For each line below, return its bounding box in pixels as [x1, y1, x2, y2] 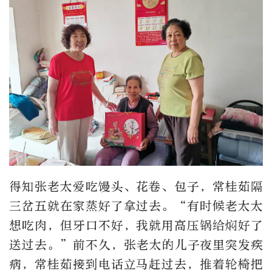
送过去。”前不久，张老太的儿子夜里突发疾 [9, 238, 263, 253]
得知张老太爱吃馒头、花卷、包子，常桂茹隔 [9, 180, 263, 194]
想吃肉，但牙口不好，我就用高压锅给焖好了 [9, 219, 263, 233]
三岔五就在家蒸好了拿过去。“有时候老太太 [9, 199, 263, 214]
